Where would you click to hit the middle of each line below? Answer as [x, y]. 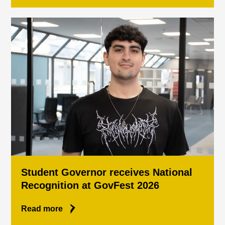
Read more [42, 209]
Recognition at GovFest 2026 [90, 185]
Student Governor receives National [107, 172]
